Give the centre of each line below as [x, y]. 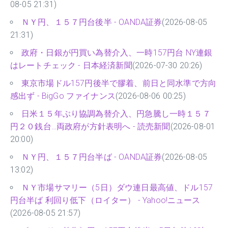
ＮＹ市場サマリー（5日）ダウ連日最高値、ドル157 [117, 188]
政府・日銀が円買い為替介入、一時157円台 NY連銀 [117, 53]
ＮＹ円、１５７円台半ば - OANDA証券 [92, 157]
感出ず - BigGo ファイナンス [63, 96]
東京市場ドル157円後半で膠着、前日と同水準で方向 [119, 83]
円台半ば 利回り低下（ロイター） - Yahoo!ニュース [105, 201]
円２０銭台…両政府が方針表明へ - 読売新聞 [90, 127]
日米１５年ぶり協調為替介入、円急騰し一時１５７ [116, 114]
